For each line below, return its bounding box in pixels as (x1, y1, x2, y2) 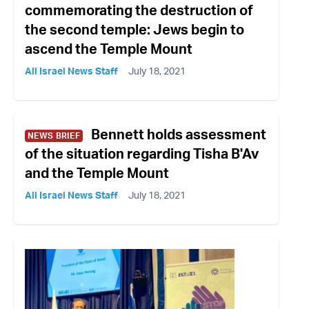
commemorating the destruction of (25, 1, 253, 19)
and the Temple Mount (25, 164, 169, 182)
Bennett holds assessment (91, 126, 266, 143)
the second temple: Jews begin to (25, 21, 244, 39)
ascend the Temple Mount (25, 40, 192, 58)
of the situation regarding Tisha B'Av (25, 145, 259, 163)
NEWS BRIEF (28, 130, 80, 141)
